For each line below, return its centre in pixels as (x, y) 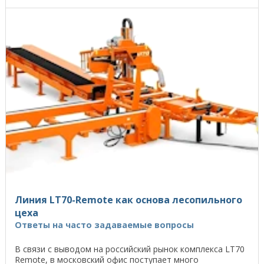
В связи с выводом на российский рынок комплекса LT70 (130, 249)
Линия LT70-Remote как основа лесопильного (128, 200)
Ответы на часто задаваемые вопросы (104, 225)
